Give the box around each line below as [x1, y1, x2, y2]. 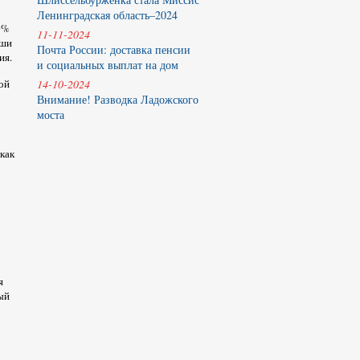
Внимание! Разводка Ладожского [37, 92, 198, 107]
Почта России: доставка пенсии [37, 42, 190, 57]
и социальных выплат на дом [37, 57, 178, 72]
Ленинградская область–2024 [37, 7, 178, 22]
